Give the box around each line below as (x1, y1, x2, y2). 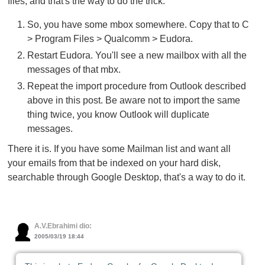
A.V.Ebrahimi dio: (34, 222, 92, 230)
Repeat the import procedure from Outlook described (27, 80, 246, 92)
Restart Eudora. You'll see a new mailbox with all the (27, 50, 247, 61)
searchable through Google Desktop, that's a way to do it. (8, 172, 246, 183)
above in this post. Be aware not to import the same (27, 95, 240, 106)
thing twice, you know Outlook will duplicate (27, 109, 209, 120)
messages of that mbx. (27, 64, 121, 75)
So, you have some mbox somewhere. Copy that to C (27, 19, 249, 30)
